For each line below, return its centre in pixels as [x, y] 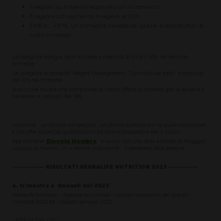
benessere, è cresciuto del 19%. [48, 97]
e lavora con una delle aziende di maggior [153, 141]
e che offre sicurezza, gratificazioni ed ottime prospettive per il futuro [96, 132]
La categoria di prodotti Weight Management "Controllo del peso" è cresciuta [108, 74]
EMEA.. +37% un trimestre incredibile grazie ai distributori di [116, 26]
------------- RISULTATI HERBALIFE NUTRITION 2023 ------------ [105, 167]
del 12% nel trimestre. [38, 80]
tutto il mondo [50, 35]
